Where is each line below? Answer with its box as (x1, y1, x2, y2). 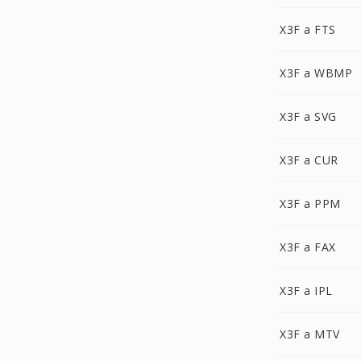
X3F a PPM (280, 196, 341, 211)
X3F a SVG (280, 109, 337, 124)
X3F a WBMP (280, 65, 352, 81)
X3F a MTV (280, 326, 340, 342)
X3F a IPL (280, 283, 333, 298)
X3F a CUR (280, 152, 338, 168)
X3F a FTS (280, 22, 336, 37)
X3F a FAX (280, 239, 336, 255)
